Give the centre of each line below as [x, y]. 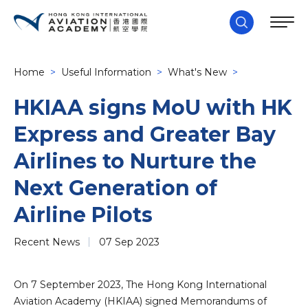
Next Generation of [115, 188]
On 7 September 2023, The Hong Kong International [140, 284]
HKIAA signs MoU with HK [153, 108]
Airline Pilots [83, 215]
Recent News [47, 242]
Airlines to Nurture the [135, 161]
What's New [197, 72]
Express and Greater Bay [145, 134]
